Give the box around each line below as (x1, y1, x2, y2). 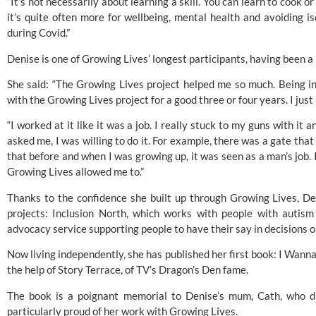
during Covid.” (7, 26, 70, 39)
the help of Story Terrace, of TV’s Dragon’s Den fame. (7, 263, 250, 276)
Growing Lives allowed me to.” (7, 165, 144, 178)
